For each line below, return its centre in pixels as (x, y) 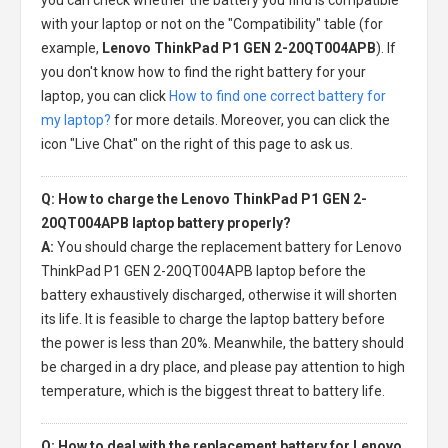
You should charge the (129, 246)
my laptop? (76, 119)
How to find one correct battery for (277, 95)
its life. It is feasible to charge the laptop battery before (213, 318)
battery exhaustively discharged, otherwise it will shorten (219, 294)
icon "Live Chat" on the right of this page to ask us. (197, 143)
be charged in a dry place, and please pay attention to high (223, 366)
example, (71, 47)
